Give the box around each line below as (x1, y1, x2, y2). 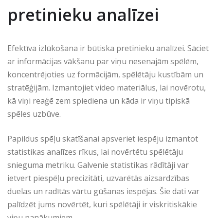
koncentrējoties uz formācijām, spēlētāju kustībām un (7, 69, 203, 80)
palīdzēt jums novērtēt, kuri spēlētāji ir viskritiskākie (7, 199, 197, 210)
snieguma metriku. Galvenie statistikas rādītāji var (7, 160, 189, 171)
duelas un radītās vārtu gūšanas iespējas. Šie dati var (7, 186, 200, 197)
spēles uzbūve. (7, 109, 61, 120)
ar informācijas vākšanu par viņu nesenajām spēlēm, (7, 56, 199, 67)
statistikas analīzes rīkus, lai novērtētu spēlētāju (7, 146, 183, 158)
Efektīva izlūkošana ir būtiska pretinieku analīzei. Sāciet (7, 43, 209, 54)
